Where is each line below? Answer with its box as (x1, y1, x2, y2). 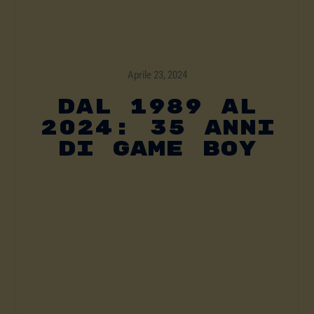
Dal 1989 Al (57, 94, 257, 121)
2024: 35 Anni (39, 115, 275, 142)
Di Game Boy (57, 136, 257, 163)
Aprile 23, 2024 (127, 69, 187, 82)
